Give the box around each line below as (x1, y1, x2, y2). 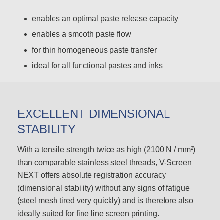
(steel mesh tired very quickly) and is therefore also (17, 196, 193, 205)
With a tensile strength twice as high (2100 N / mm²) (17, 145, 195, 154)
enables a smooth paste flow (31, 30, 131, 39)
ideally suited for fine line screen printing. (17, 209, 159, 218)
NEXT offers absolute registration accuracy (17, 171, 166, 180)
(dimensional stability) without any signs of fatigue (17, 184, 190, 192)
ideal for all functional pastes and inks (31, 61, 163, 70)
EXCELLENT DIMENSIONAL (17, 107, 169, 121)
